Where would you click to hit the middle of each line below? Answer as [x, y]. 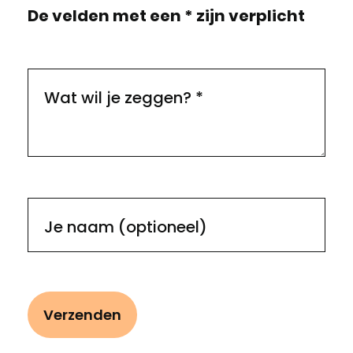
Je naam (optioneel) [126, 227]
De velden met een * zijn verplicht [166, 16]
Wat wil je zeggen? [120, 98]
